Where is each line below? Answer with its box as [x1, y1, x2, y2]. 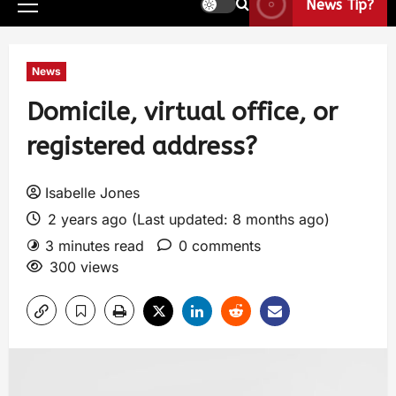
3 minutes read [45, 237, 144, 255]
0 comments [179, 237, 261, 255]
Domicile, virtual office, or [27, 97, 338, 126]
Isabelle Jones [45, 184, 140, 202]
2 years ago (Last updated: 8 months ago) [43, 210, 330, 228]
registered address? [27, 132, 264, 161]
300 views [49, 258, 118, 276]
